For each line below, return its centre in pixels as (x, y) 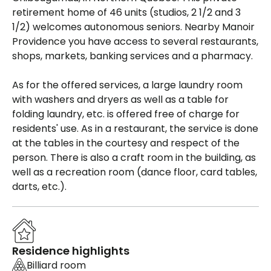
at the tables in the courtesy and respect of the (126, 143)
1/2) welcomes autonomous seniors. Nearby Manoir (133, 27)
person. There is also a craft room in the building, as (134, 157)
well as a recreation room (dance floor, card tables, (135, 172)
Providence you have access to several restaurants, (135, 41)
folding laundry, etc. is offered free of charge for (126, 114)
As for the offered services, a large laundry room (127, 85)
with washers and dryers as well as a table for (120, 99)
